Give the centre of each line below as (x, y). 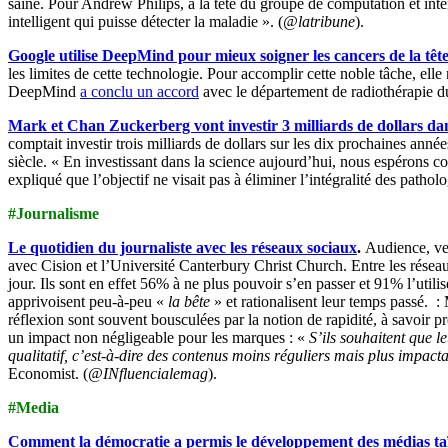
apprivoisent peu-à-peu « (88, 301)
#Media (33, 407)
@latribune (319, 21)
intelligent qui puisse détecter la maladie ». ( (145, 21)
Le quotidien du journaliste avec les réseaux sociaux (182, 247)
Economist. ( (48, 373)
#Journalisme (53, 213)
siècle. (29, 161)
